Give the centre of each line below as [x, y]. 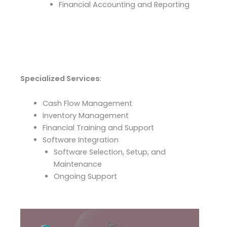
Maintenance [78, 164]
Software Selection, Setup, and [109, 152]
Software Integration [80, 140]
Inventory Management [85, 116]
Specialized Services [60, 78]
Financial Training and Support [98, 128]
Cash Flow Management [87, 104]
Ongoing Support [85, 177]
